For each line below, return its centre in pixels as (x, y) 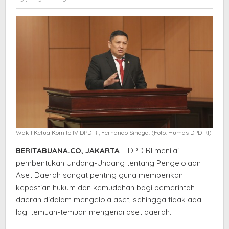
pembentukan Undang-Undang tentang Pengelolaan (108, 163)
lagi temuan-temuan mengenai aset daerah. (94, 212)
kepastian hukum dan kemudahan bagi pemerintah (105, 188)
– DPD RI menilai (149, 151)
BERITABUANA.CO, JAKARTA (68, 151)
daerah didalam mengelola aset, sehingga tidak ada (109, 200)
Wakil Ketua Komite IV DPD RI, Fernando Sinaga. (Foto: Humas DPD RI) (114, 133)
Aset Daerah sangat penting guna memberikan (99, 175)
